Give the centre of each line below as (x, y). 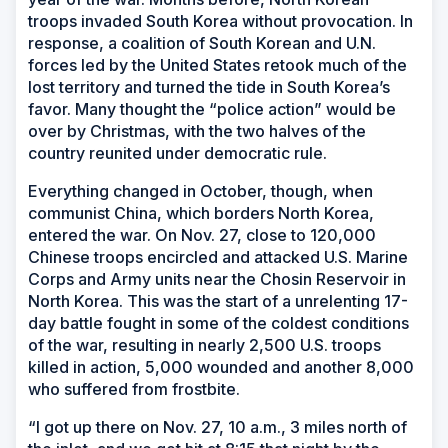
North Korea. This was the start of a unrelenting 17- (218, 300)
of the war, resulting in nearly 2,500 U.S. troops (204, 344)
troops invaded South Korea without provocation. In (220, 20)
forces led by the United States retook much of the (217, 64)
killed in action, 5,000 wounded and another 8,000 (221, 366)
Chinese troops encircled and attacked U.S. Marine (218, 256)
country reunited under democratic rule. (177, 152)
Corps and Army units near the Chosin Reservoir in (217, 278)
